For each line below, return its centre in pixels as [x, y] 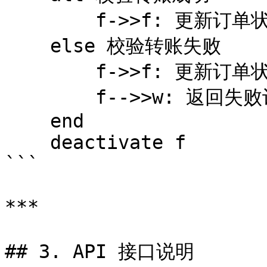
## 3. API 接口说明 [100, 252]
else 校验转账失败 [27, 46]
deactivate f [27, 142]
